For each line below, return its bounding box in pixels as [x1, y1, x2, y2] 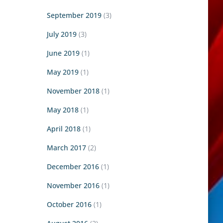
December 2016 [46, 162, 99, 171]
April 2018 [46, 124, 81, 133]
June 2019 [46, 48, 80, 58]
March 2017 [46, 143, 86, 152]
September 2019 [46, 10, 102, 20]
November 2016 [46, 181, 100, 190]
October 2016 [46, 200, 92, 209]
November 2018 [46, 86, 100, 96]
